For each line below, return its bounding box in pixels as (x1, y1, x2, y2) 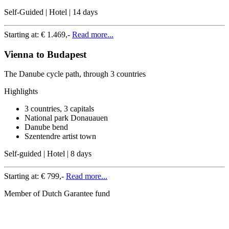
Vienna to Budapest (4, 49, 86, 60)
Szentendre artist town (25, 132, 96, 141)
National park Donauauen (25, 113, 108, 123)
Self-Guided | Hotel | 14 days (4, 7, 98, 16)
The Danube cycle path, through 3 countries (4, 70, 146, 79)
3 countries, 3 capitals (25, 104, 94, 113)
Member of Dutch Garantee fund (4, 189, 110, 198)
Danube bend (25, 123, 68, 132)
